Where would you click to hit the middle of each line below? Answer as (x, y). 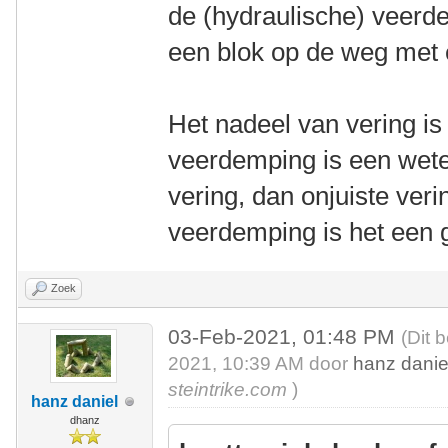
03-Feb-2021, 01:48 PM (285, 336)
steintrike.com (228, 389)
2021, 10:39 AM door (261, 363)
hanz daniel (75, 401)
